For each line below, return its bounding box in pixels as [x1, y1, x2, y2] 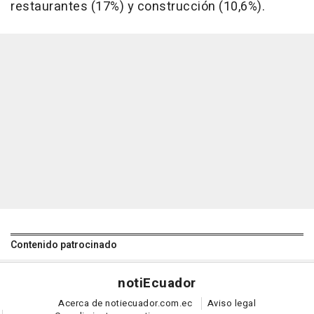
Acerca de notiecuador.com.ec [58, 296, 192, 310]
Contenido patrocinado [11, 238, 117, 253]
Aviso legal [207, 296, 256, 310]
